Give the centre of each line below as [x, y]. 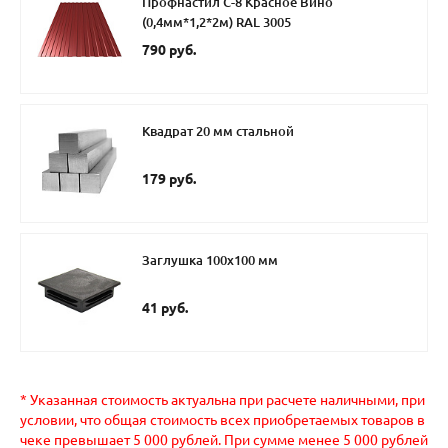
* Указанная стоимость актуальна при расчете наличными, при [222, 400]
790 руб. [169, 50]
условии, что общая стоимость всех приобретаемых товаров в [222, 420]
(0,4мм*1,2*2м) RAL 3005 [216, 22]
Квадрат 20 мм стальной [218, 131]
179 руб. [169, 179]
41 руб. [165, 308]
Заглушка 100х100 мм [210, 260]
